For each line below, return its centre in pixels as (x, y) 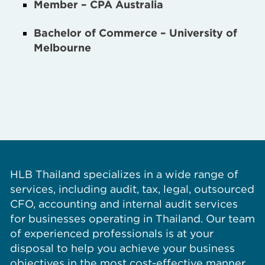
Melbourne (63, 48)
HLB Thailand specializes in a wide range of (124, 174)
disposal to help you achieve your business (122, 248)
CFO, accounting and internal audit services (124, 203)
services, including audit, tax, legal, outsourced (132, 189)
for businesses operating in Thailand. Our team (132, 218)
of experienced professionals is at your (112, 233)
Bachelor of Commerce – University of (136, 33)
